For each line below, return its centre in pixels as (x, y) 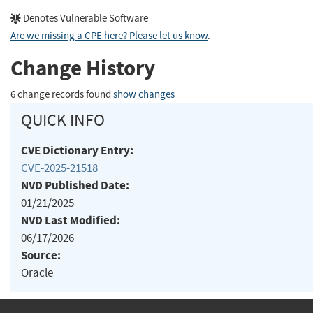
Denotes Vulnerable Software (85, 18)
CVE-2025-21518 (59, 168)
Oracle (37, 272)
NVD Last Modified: (71, 220)
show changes (144, 94)
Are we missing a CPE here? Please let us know (109, 36)
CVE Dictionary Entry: (77, 150)
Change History (83, 68)
